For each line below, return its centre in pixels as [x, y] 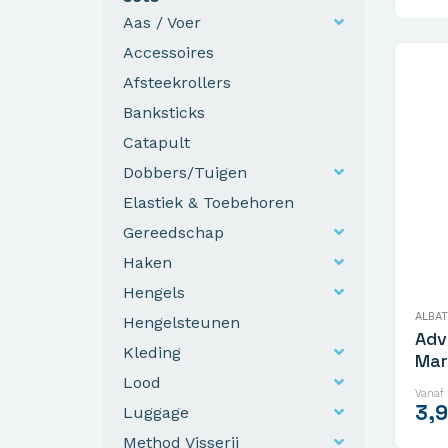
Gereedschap [173, 232]
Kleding [152, 352]
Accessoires [168, 52]
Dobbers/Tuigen [185, 172]
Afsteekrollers [177, 82]
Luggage [156, 412]
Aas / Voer [162, 22]
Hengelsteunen [181, 322]
